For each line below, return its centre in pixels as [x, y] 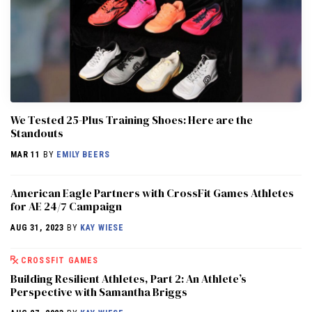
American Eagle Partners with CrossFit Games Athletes [152, 193]
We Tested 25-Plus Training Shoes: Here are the [132, 119]
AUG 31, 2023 [38, 227]
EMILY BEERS [83, 154]
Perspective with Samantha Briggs [99, 291]
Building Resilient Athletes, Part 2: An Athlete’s [128, 278]
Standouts [37, 133]
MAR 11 [26, 154]
